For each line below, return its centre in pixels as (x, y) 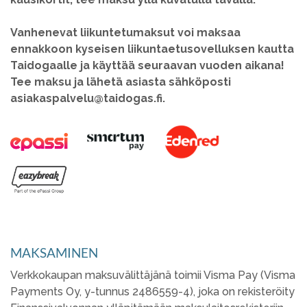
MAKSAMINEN (54, 253)
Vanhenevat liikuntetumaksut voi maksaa (125, 33)
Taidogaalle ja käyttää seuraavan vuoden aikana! (147, 65)
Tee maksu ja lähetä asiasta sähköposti (121, 82)
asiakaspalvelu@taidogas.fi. (88, 98)
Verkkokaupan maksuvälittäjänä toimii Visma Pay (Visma (153, 275)
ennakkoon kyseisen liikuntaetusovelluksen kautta (152, 49)
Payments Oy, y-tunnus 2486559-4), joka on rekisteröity (152, 292)
